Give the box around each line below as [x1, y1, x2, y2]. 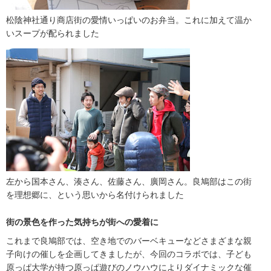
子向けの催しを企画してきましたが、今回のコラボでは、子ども [6, 247, 252, 260]
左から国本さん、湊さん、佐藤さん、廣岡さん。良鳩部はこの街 [6, 175, 252, 188]
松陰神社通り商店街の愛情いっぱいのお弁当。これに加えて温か [6, 13, 252, 26]
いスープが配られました [6, 27, 99, 39]
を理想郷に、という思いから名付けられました [6, 188, 184, 201]
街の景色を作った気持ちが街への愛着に [6, 215, 158, 228]
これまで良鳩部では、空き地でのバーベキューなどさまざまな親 [6, 234, 252, 247]
